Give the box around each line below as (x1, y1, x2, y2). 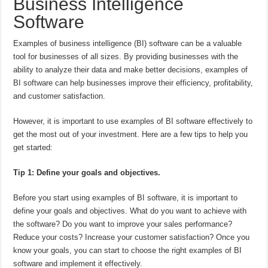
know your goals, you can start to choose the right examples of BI (13, 245, 242, 255)
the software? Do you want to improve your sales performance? (13, 219, 233, 229)
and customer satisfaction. (13, 91, 106, 100)
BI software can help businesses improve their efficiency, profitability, (13, 78, 254, 87)
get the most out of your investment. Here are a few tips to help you (13, 129, 248, 139)
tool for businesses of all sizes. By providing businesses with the (13, 51, 239, 61)
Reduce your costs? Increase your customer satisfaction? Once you (13, 232, 250, 242)
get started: (13, 142, 53, 152)
